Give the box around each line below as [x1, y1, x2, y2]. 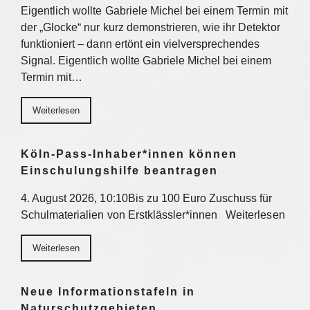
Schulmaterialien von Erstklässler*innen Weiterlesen [21, 209, 285, 221]
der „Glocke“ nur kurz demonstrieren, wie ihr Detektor [21, 21, 280, 33]
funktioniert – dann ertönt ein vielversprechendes [21, 38, 260, 50]
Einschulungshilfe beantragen [21, 165, 218, 176]
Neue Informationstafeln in [21, 286, 195, 298]
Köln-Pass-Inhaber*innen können [21, 148, 237, 160]
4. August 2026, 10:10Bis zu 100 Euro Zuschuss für [21, 192, 273, 204]
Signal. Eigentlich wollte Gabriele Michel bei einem [21, 55, 272, 66]
